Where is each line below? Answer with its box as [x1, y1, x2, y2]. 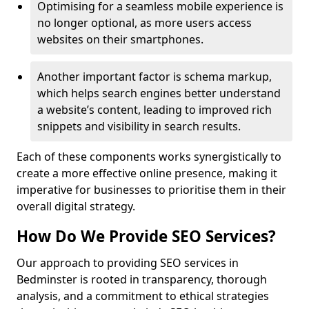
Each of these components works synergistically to [17, 149, 281, 164]
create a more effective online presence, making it [17, 166, 277, 181]
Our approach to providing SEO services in [17, 255, 239, 270]
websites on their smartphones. [37, 32, 203, 47]
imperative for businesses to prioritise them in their [17, 182, 286, 197]
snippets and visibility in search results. [37, 119, 241, 134]
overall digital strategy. [17, 199, 135, 214]
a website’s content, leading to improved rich [37, 102, 272, 117]
